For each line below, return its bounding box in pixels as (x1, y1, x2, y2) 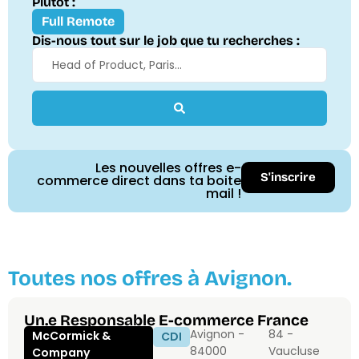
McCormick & (32, 328, 111, 345)
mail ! (205, 184, 241, 204)
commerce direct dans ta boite (36, 171, 241, 191)
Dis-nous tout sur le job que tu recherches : (32, 33, 300, 49)
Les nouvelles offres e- (95, 159, 241, 178)
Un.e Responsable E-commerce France (24, 311, 309, 330)
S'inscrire (260, 170, 316, 185)
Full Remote (42, 14, 115, 30)
